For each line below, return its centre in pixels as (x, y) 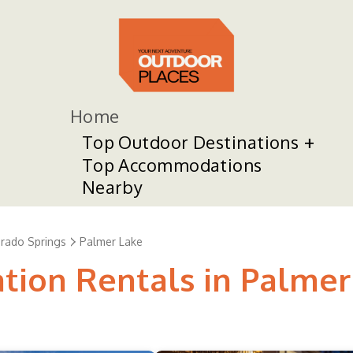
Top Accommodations (172, 165)
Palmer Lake (111, 241)
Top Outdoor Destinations (190, 142)
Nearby (112, 187)
